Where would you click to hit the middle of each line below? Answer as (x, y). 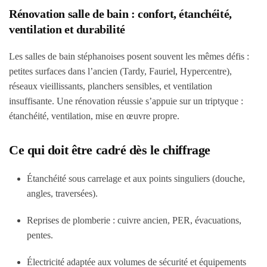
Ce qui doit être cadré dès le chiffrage (110, 150)
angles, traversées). (62, 193)
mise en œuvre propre (136, 116)
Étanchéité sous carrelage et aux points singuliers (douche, (136, 178)
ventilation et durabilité (67, 29)
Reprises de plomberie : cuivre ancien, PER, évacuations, (134, 220)
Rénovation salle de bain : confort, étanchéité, (120, 14)
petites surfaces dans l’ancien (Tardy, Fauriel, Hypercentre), (120, 71)
